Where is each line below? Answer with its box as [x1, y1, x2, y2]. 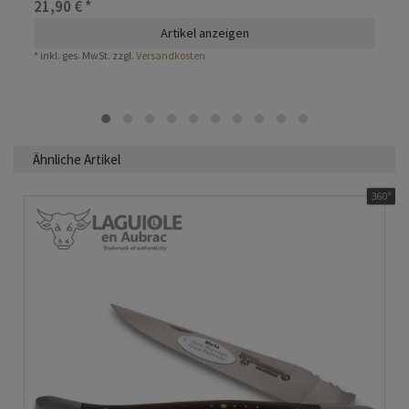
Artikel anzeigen [160, 25, 249, 42]
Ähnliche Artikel [33, 150, 121, 168]
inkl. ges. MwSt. [40, 48, 111, 63]
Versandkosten [136, 48, 206, 63]
